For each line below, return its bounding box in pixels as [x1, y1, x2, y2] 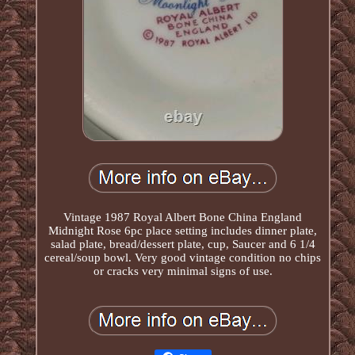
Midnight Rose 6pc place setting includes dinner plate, [48, 223, 318, 237]
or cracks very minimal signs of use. [93, 264, 273, 277]
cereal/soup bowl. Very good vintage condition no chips [44, 250, 322, 264]
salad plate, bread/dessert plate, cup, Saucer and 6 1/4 [50, 237, 315, 250]
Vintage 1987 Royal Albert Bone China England [63, 210, 303, 223]
